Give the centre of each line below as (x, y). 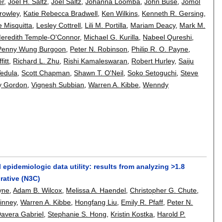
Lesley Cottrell (59, 25)
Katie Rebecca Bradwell (61, 13)
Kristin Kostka (132, 214)
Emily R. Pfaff (142, 202)
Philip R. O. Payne (160, 49)
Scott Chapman (46, 73)
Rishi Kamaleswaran (96, 61)
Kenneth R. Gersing (173, 13)
